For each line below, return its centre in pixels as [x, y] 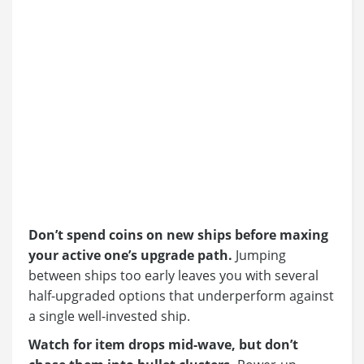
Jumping [259, 256]
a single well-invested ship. [109, 316]
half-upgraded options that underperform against [181, 296]
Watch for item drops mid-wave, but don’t [163, 345]
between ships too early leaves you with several [173, 276]
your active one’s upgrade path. [130, 256]
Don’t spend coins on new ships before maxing [178, 235]
